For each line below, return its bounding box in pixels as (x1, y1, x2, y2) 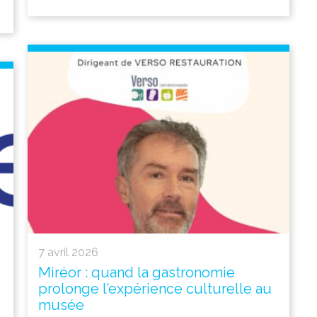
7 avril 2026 (38, 245, 98, 259)
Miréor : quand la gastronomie (38, 263, 235, 281)
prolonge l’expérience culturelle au (38, 279, 272, 297)
